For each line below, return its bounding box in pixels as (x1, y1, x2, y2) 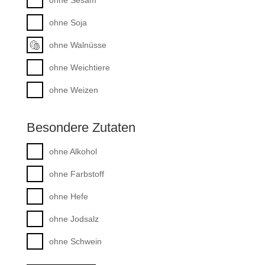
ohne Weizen (49, 85, 98, 95)
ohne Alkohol (49, 146, 97, 156)
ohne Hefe (49, 191, 88, 201)
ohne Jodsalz (49, 214, 99, 224)
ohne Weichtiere (49, 62, 110, 72)
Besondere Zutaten (26, 120, 135, 135)
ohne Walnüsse (49, 40, 106, 50)
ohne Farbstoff (49, 169, 104, 179)
